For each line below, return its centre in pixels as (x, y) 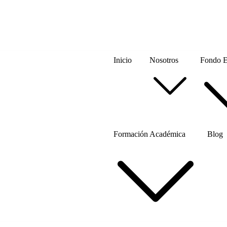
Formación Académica (149, 134)
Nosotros (164, 60)
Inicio (123, 60)
